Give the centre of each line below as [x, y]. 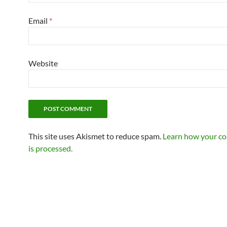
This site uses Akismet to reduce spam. [96, 136]
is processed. [50, 148]
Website [43, 63]
